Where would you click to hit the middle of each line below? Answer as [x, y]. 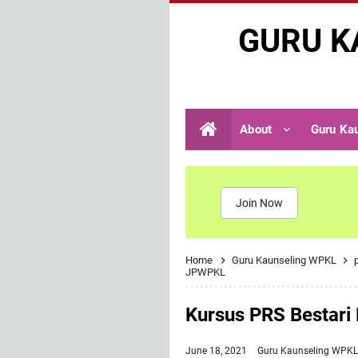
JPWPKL [205, 272]
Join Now [259, 203]
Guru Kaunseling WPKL [285, 260]
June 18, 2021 [217, 351]
